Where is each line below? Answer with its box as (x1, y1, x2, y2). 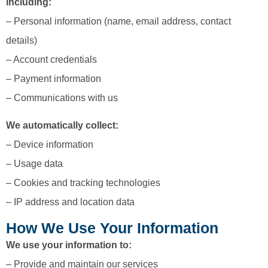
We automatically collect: (6, 120, 118, 131)
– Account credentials (6, 54, 97, 65)
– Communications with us (6, 93, 118, 103)
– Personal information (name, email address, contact (6, 16, 231, 27)
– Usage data (6, 159, 63, 169)
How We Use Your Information (6, 219, 218, 236)
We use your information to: (6, 239, 132, 250)
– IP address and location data (6, 197, 135, 208)
